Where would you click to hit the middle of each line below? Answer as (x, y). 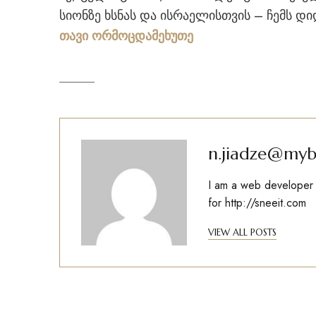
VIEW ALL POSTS (242, 232)
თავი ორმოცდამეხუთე (126, 36)
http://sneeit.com (266, 203)
